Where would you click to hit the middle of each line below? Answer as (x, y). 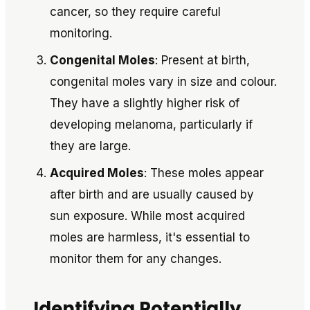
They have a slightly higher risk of (145, 103)
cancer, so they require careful (135, 12)
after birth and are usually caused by (152, 194)
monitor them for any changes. (136, 259)
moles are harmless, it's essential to (150, 237)
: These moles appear (204, 173)
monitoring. (81, 33)
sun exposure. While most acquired (147, 216)
